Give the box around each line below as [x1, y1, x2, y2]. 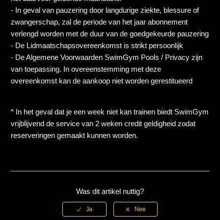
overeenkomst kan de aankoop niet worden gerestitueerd [11, 77, 193, 85]
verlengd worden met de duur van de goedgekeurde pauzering [11, 29, 209, 38]
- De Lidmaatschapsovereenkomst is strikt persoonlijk [11, 41, 184, 50]
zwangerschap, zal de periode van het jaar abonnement [11, 18, 188, 27]
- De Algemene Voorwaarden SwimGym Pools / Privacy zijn [11, 53, 203, 62]
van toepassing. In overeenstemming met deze [11, 65, 162, 74]
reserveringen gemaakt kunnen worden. [11, 131, 138, 140]
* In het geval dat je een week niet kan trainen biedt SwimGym [11, 108, 209, 116]
